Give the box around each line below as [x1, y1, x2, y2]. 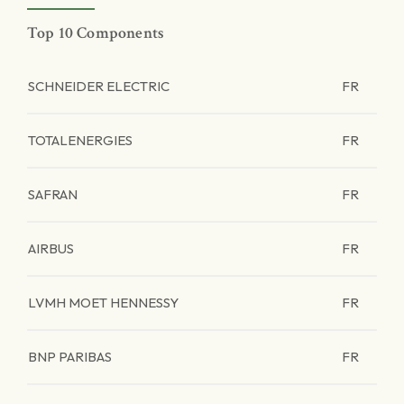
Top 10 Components [27, 23, 165, 43]
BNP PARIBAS [28, 348, 112, 365]
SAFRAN [28, 186, 78, 203]
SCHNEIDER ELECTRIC [28, 78, 170, 95]
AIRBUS [28, 240, 74, 257]
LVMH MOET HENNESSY [28, 294, 179, 311]
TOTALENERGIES [28, 132, 133, 149]
